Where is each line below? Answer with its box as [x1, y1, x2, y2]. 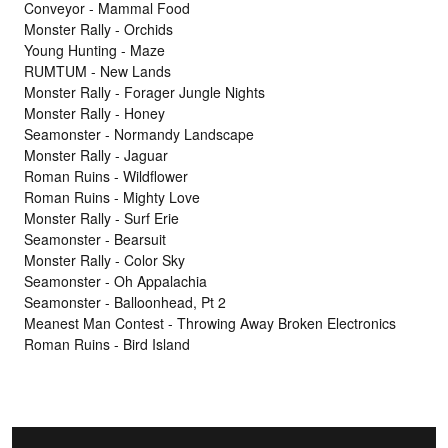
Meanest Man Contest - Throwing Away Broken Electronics [24, 313, 396, 334]
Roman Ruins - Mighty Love [24, 187, 200, 208]
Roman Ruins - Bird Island [24, 334, 190, 355]
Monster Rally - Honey [24, 103, 165, 124]
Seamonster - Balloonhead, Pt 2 [24, 292, 226, 313]
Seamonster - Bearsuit [24, 229, 166, 250]
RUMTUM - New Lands [24, 61, 171, 82]
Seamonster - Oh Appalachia [24, 271, 207, 292]
